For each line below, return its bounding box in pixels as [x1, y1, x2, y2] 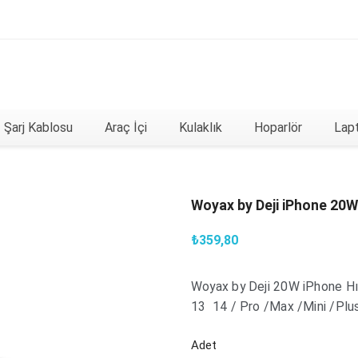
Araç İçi [105, 120, 147, 135]
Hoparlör [254, 120, 302, 135]
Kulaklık [179, 120, 222, 135]
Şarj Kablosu [4, 120, 73, 135]
